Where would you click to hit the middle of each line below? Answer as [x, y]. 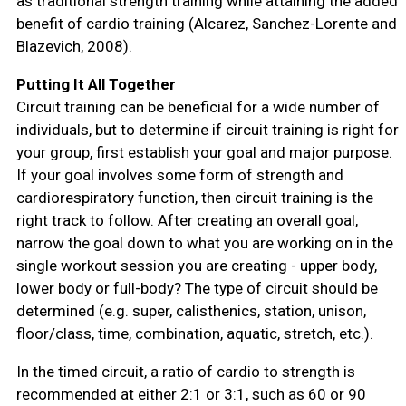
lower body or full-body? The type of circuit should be [197, 289]
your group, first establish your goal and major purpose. [204, 153]
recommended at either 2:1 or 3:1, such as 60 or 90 [191, 395]
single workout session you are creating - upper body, [196, 266]
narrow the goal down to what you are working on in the [204, 243]
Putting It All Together [96, 85]
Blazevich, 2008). [74, 47]
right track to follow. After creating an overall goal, [187, 221]
